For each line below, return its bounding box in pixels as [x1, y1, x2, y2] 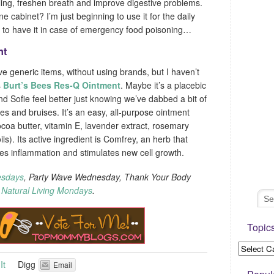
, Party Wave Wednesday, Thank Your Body [24, 170, 191, 183]
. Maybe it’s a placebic [120, 78, 206, 91]
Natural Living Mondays [1, 183, 92, 196]
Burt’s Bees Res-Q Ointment [3, 78, 120, 91]
